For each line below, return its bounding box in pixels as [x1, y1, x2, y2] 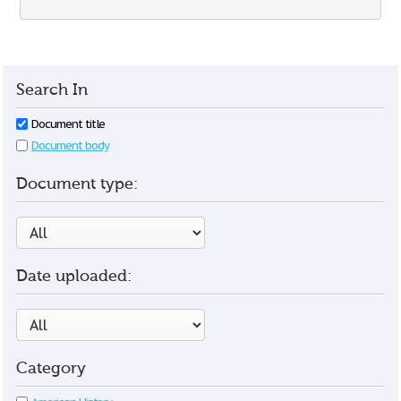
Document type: [16, 175, 138, 193]
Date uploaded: [16, 267, 132, 286]
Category [16, 359, 86, 378]
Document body [31, 138, 109, 153]
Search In [16, 81, 88, 99]
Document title [31, 116, 106, 132]
